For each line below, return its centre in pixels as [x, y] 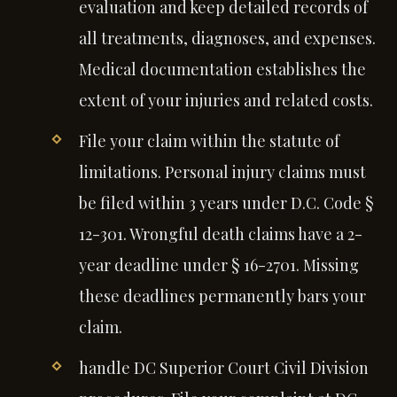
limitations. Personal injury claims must [222, 171]
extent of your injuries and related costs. [226, 100]
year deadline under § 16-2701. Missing [218, 265]
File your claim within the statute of [209, 140]
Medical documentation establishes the [222, 69]
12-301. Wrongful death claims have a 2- [220, 234]
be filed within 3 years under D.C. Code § [226, 202]
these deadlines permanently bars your [222, 296]
